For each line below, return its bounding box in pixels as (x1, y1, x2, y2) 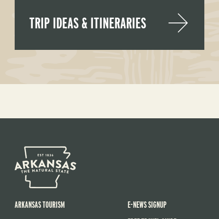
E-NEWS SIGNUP (128, 199, 167, 210)
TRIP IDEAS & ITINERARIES (29, 13, 146, 33)
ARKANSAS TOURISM (14, 199, 65, 210)
